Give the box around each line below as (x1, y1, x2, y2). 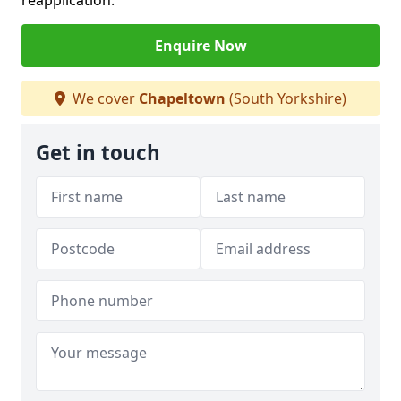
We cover (69, 89, 139, 108)
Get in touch (36, 139, 160, 166)
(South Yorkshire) (226, 89, 346, 108)
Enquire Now (154, 36, 247, 55)
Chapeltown (139, 89, 226, 108)
